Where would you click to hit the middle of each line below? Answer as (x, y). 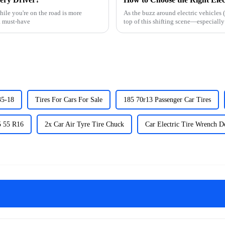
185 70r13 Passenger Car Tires (167, 99)
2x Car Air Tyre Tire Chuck (84, 124)
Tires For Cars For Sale (69, 99)
